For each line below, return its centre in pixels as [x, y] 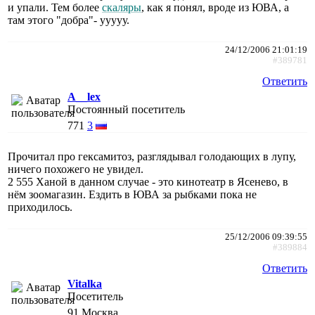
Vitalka [85, 283]
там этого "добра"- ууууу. [69, 20]
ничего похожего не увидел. [76, 169]
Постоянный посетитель [126, 109]
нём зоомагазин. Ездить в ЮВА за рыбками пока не [132, 194]
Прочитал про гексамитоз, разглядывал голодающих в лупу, [152, 156]
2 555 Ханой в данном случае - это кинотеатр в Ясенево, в [148, 181]
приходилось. [40, 207]
